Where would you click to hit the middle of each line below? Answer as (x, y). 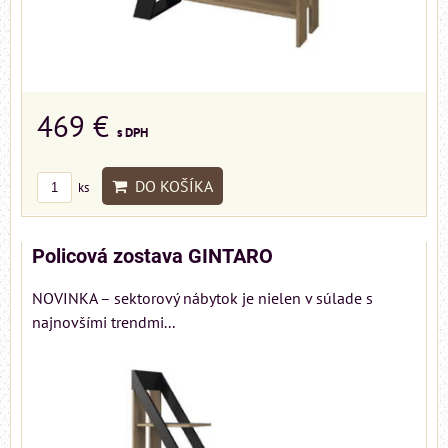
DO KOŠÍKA (170, 185)
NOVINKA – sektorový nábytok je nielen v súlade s (202, 297)
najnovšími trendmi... (103, 321)
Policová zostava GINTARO (152, 256)
